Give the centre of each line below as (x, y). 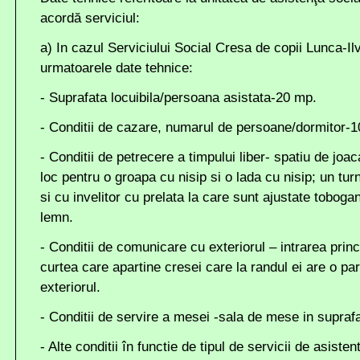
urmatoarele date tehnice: (117, 68)
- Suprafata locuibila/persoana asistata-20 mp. (178, 98)
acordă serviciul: (90, 18)
